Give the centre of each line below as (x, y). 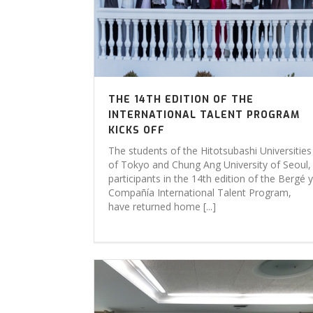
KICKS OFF (137, 130)
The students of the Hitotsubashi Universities (210, 151)
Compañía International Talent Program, (200, 192)
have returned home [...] (162, 206)
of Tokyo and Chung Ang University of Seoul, (210, 165)
